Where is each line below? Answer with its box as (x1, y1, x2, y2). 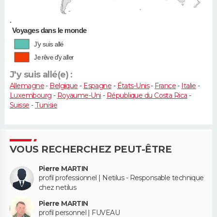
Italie (181, 81, 196, 90)
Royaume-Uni (57, 91, 101, 100)
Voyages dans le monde (12, 26, 87, 34)
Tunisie (34, 100, 58, 109)
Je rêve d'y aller (34, 53, 75, 61)
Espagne (83, 81, 112, 90)
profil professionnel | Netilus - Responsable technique (39, 173, 204, 182)
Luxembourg (10, 91, 52, 100)
